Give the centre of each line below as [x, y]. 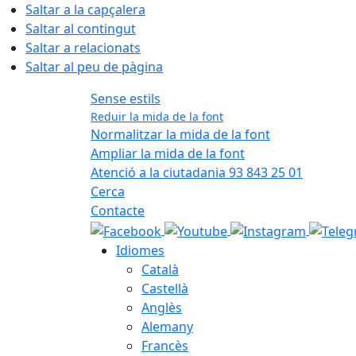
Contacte [118, 211]
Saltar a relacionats [83, 48]
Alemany [167, 326]
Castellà [165, 288]
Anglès [162, 307]
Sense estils [126, 99]
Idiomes [140, 250]
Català [160, 269]
